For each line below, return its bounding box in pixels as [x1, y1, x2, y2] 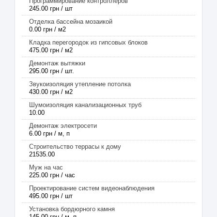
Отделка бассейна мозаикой [29, 18, 112, 25]
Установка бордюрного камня [29, 205, 115, 213]
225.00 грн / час [29, 171, 75, 179]
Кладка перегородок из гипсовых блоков [29, 39, 148, 46]
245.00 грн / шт [29, 5, 73, 12]
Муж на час [29, 164, 63, 171]
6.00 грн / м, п [29, 130, 70, 137]
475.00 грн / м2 [29, 46, 73, 54]
